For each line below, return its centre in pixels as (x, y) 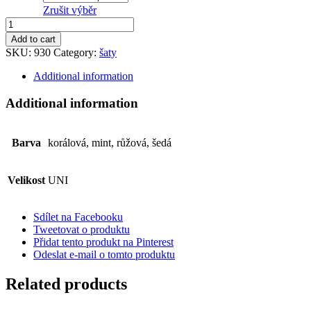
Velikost (26, 180)
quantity (23, 35)
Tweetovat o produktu (82, 230)
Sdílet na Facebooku (78, 217)
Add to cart (33, 39)
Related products (66, 284)
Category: (76, 52)
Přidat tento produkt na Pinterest (103, 242)
